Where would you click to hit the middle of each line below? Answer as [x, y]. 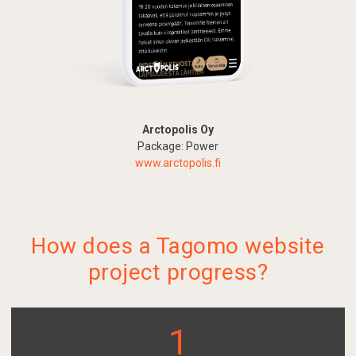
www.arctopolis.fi [178, 163]
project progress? [178, 273]
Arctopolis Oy [178, 130]
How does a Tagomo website [178, 246]
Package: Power [178, 147]
